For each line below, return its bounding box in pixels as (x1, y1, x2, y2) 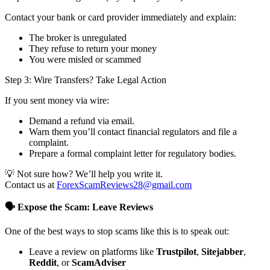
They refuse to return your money (29, 43, 157, 54)
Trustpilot (156, 246, 196, 257)
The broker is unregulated (29, 33, 127, 43)
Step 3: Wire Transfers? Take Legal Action (5, 75, 166, 86)
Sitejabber (201, 246, 243, 257)
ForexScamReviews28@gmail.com (57, 180, 192, 190)
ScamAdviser (72, 257, 126, 268)
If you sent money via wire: (5, 95, 109, 106)
